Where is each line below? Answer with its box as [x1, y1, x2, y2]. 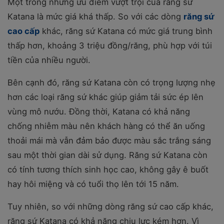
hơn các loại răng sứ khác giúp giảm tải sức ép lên [7, 91, 203, 102]
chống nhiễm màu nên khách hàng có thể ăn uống [7, 120, 205, 131]
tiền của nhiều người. [7, 54, 90, 65]
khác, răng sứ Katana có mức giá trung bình [39, 25, 212, 36]
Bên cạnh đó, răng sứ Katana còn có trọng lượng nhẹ [7, 77, 215, 87]
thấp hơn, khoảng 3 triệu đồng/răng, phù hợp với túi [7, 40, 212, 50]
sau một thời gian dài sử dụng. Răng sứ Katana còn [7, 149, 207, 160]
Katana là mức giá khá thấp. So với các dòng [7, 11, 183, 21]
